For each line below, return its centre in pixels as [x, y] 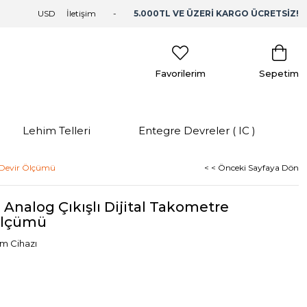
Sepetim [279, 73]
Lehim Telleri [57, 131]
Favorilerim [180, 73]
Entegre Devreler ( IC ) [197, 131]
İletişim [81, 13]
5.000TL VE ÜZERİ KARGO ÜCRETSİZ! [216, 13]
